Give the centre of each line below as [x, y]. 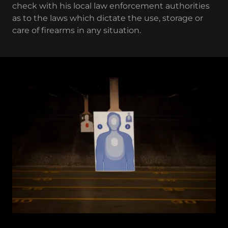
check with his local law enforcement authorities [111, 6]
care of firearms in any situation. [78, 31]
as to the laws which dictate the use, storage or [108, 18]
